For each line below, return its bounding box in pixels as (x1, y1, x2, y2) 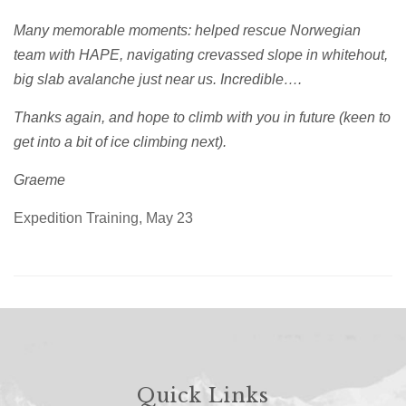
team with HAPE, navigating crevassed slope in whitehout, (14, 46, 388, 63)
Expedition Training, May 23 (14, 209, 193, 226)
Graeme (14, 171, 65, 188)
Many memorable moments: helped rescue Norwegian (14, 22, 361, 38)
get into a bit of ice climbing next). (14, 133, 227, 150)
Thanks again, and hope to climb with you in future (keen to (14, 109, 391, 125)
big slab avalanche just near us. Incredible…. (14, 71, 302, 87)
